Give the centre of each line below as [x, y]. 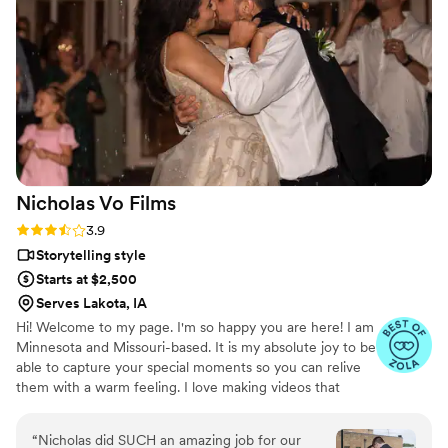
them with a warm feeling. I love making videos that [178, 387]
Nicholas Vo [70, 203]
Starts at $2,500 [86, 279]
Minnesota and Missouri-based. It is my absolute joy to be [196, 347]
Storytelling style [91, 255]
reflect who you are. [79, 407]
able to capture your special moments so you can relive [188, 367]
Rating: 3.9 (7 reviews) [85, 229]
